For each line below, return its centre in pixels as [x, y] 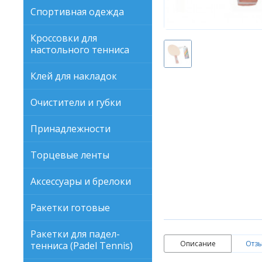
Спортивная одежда [77, 12]
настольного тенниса [80, 50]
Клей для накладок [74, 76]
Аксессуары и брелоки [81, 181]
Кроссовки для [64, 38]
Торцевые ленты [70, 155]
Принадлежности [70, 129]
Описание [198, 244]
